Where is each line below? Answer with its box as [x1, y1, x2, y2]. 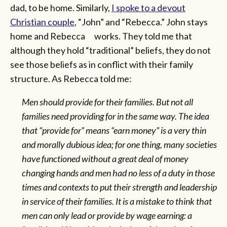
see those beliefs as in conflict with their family [10, 58, 193, 70]
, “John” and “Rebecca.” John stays [74, 16, 208, 27]
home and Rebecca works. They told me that [10, 30, 192, 42]
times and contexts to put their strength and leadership [21, 181, 217, 193]
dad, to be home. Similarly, [10, 2, 111, 13]
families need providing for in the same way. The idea [21, 110, 209, 122]
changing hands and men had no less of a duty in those [21, 167, 215, 178]
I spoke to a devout [111, 2, 185, 13]
